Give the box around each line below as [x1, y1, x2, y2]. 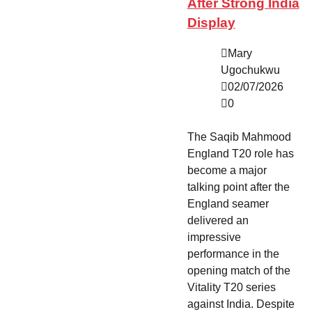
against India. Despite [187, 298, 295, 311]
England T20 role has [187, 148, 294, 160]
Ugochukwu [220, 64, 280, 77]
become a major [187, 164, 267, 177]
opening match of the [187, 265, 290, 277]
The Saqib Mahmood [187, 131, 291, 143]
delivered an [187, 214, 249, 227]
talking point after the [187, 181, 290, 194]
